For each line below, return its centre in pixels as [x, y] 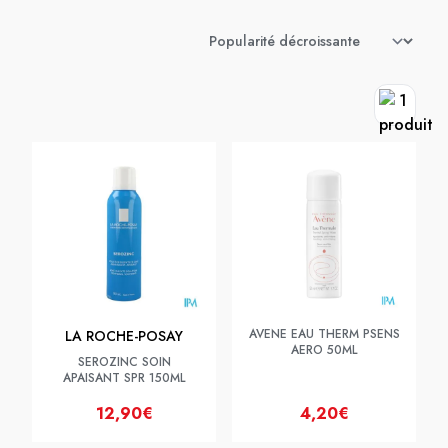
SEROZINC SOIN [124, 362]
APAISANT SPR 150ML [124, 378]
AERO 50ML [324, 350]
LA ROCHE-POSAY [124, 336]
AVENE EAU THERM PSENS [324, 334]
